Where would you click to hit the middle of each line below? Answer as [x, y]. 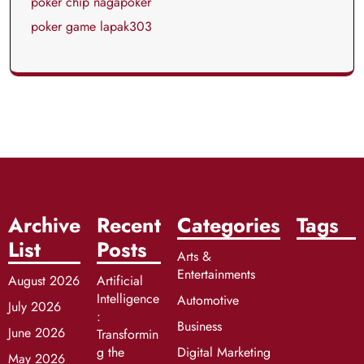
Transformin [128, 334]
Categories [229, 225]
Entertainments [216, 274]
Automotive [208, 300]
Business [199, 326]
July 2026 [35, 306]
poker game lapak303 [91, 26]
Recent [129, 225]
